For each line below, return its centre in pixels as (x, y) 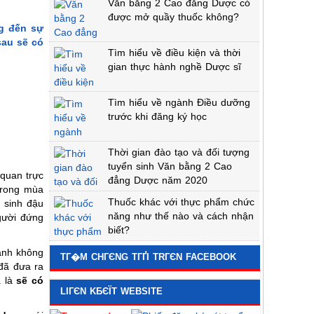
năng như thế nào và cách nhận (181, 216)
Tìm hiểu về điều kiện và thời (174, 53)
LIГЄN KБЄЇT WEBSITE (111, 291)
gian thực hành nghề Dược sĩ (175, 67)
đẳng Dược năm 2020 (158, 180)
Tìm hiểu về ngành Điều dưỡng (179, 102)
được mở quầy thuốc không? (173, 17)
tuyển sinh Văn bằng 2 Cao (170, 166)
